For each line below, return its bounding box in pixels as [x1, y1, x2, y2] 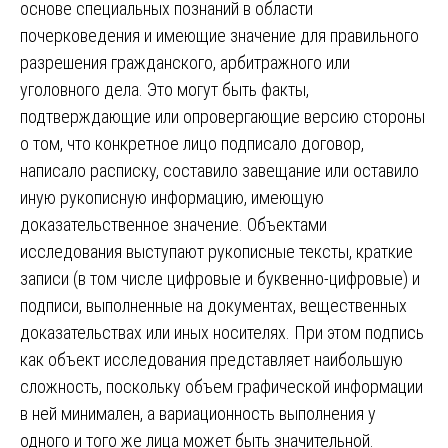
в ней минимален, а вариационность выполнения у [20, 402, 376, 424]
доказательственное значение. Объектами [20, 213, 327, 235]
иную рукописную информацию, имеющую [20, 186, 324, 208]
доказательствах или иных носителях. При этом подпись [20, 321, 424, 343]
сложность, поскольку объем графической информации [20, 375, 423, 397]
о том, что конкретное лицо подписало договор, [20, 132, 364, 154]
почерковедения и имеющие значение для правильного [20, 24, 419, 46]
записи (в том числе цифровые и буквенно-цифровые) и [20, 267, 420, 289]
